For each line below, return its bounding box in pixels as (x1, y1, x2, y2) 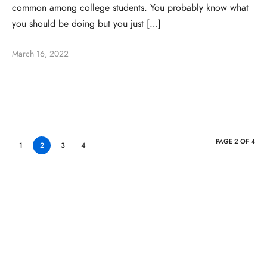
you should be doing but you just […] (12, 17, 161, 31)
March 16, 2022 (12, 48, 69, 60)
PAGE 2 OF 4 (216, 136, 255, 146)
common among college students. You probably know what (12, 1, 249, 15)
